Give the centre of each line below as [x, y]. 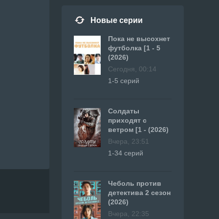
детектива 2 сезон [139, 193]
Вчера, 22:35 [129, 214]
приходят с [127, 120]
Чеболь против [135, 183]
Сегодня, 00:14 [132, 69]
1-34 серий [126, 153]
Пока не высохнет [139, 39]
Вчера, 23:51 [129, 141]
